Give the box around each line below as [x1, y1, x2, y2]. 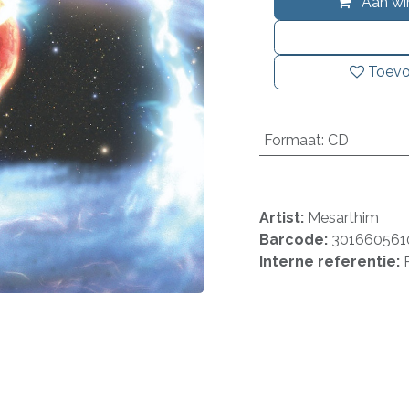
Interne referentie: [259, 253, 404, 270]
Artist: [259, 209, 308, 226]
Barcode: [259, 231, 331, 248]
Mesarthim [308, 209, 379, 226]
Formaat [263, 131, 321, 149]
